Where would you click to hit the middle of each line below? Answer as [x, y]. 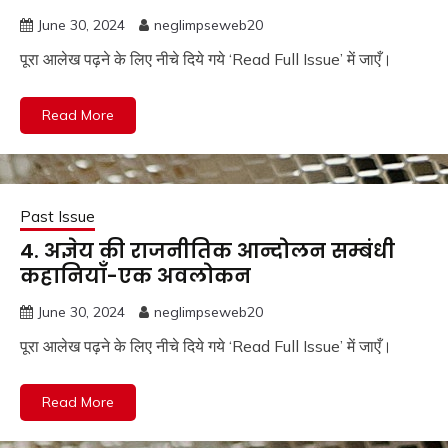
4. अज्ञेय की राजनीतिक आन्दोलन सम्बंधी [207, 250]
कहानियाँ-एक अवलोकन [135, 275]
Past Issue [57, 216]
